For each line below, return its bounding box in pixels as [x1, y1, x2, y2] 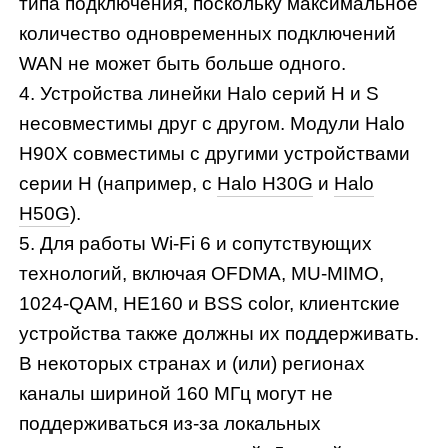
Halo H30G [217, 173, 314, 195]
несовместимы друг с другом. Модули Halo [19, 113, 406, 135]
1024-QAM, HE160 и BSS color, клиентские [19, 293, 401, 315]
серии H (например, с [19, 173, 218, 195]
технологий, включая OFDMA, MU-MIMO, [19, 263, 385, 285]
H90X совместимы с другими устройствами [19, 143, 411, 165]
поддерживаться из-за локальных [19, 413, 322, 435]
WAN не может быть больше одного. [19, 53, 347, 75]
